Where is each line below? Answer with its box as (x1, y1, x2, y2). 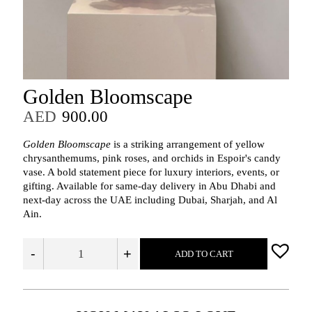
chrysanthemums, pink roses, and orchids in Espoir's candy (22, 153, 281, 164)
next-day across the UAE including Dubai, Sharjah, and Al (22, 194, 277, 206)
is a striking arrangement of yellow (110, 139, 265, 150)
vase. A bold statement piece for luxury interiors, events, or (22, 166, 279, 178)
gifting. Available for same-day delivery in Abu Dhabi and (22, 180, 276, 192)
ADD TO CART (174, 249, 233, 260)
